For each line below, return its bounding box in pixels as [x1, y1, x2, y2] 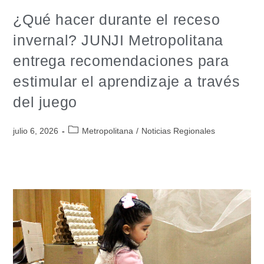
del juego [13, 94, 77, 111]
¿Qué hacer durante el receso [13, 11, 220, 28]
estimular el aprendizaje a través [13, 73, 240, 90]
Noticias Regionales [141, 126, 216, 136]
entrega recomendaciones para [13, 52, 229, 70]
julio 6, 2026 [13, 126, 59, 136]
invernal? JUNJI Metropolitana [13, 32, 223, 49]
